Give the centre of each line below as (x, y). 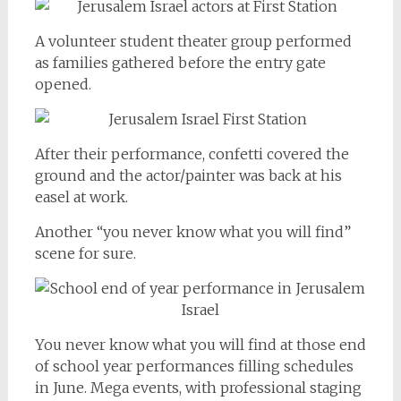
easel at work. (81, 196)
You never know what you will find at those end (200, 344)
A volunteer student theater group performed (193, 41)
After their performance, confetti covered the (192, 154)
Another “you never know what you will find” (192, 231)
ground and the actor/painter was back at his (188, 175)
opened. (63, 84)
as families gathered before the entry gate (180, 62)
